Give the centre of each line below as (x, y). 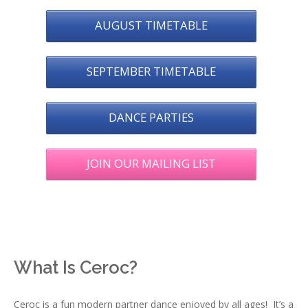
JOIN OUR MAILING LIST (151, 164)
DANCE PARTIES (151, 118)
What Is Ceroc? (76, 268)
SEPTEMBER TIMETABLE (151, 71)
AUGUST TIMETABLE (151, 25)
